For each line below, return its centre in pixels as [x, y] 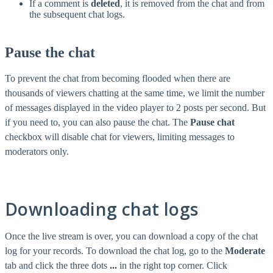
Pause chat [212, 122]
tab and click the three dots [57, 266]
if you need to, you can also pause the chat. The [97, 122]
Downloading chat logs [102, 209]
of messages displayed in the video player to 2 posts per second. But [135, 108]
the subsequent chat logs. [77, 15]
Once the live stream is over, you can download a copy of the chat [131, 236]
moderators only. [41, 152]
